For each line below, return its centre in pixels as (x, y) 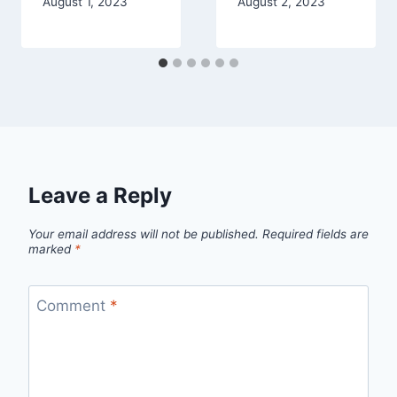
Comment (73, 305)
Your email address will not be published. (144, 234)
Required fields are (315, 234)
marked (51, 249)
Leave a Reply (100, 195)
